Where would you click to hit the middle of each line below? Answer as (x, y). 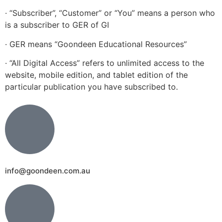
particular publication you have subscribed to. (91, 86)
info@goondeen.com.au (48, 171)
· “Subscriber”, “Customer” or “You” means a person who (110, 13)
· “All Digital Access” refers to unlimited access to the (105, 63)
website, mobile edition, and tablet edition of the (96, 75)
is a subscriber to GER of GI (57, 25)
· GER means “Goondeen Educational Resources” (96, 44)
